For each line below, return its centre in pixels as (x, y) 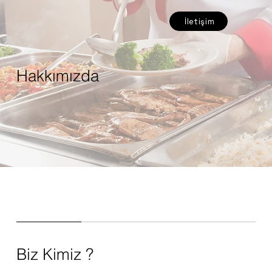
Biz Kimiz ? (57, 254)
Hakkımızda (57, 76)
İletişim (200, 21)
